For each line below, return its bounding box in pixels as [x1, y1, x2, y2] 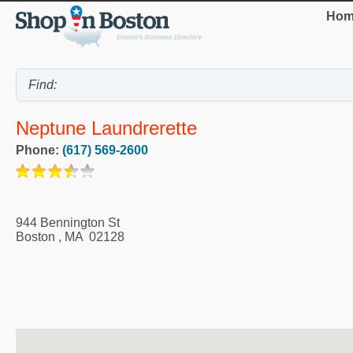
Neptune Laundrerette [16, 117, 197, 139]
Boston [16, 229, 55, 243]
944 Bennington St [16, 215, 120, 229]
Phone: [16, 143, 62, 157]
